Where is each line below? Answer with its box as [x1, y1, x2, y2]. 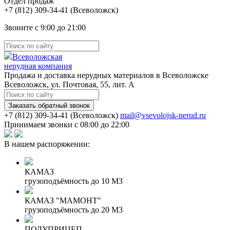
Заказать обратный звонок [8, 102, 90, 109]
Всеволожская [12, 52, 62, 61]
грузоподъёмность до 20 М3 [25, 205, 123, 214]
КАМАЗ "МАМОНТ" [25, 196, 101, 205]
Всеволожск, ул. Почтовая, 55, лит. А [4, 80, 135, 89]
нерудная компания [4, 62, 72, 70]
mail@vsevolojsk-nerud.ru [120, 111, 206, 120]
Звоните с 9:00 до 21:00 [4, 23, 86, 32]
